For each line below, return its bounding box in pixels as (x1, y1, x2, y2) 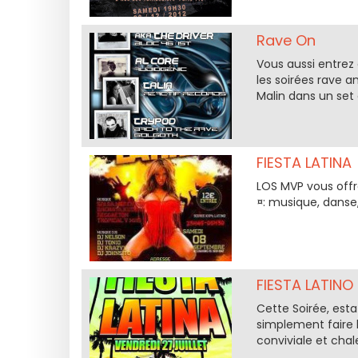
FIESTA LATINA (256, 153, 352, 173)
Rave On (256, 30, 316, 50)
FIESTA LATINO (256, 275, 353, 295)
